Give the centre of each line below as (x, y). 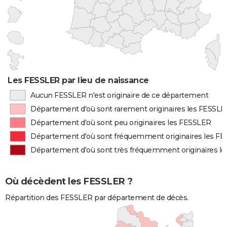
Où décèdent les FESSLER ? (69, 182)
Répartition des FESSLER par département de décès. (97, 198)
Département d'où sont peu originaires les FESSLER (121, 123)
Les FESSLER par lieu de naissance (78, 80)
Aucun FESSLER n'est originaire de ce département (119, 95)
